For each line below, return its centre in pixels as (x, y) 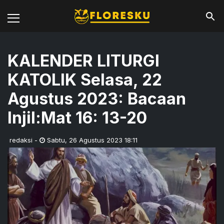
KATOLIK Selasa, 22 (85, 80)
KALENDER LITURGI (83, 61)
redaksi (21, 140)
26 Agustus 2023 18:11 (103, 140)
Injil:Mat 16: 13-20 (77, 118)
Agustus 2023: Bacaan (97, 99)
